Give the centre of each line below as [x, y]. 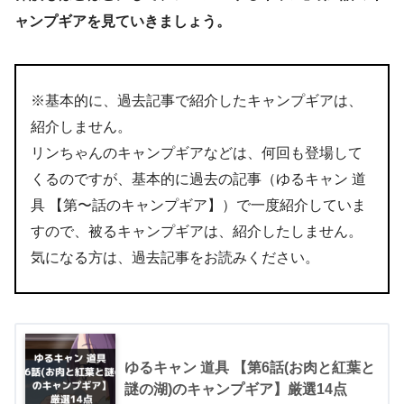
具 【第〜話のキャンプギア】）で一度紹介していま [198, 205]
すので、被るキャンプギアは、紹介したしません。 [197, 231]
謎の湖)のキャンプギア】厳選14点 [236, 389]
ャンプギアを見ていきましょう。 [123, 21]
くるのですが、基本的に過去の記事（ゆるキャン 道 [198, 179]
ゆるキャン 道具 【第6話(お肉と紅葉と [250, 367]
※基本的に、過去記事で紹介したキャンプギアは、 [197, 100]
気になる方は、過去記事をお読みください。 [175, 257]
